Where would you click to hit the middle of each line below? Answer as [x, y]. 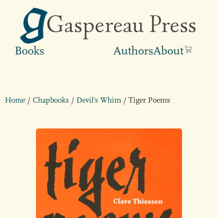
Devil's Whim [99, 100]
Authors [133, 51]
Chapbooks [51, 100]
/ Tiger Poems [146, 100]
